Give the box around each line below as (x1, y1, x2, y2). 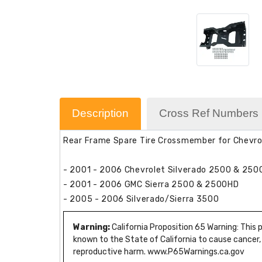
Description (72, 106, 129, 119)
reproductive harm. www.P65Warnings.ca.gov (73, 246, 244, 257)
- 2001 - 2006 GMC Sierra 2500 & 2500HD (63, 179, 239, 189)
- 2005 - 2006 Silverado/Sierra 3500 (63, 194, 219, 204)
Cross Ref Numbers (159, 106, 258, 119)
